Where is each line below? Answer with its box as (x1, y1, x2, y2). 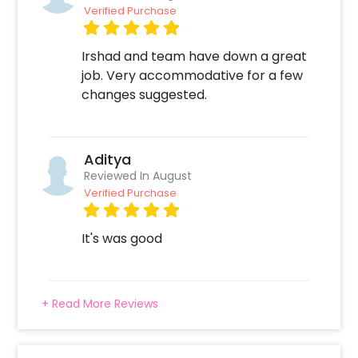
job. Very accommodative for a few (82, 66, 304, 86)
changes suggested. (82, 86, 208, 105)
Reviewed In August (84, 168, 193, 185)
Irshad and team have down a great (82, 47, 308, 66)
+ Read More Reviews (42, 296, 159, 312)
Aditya (84, 149, 132, 170)
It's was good (82, 229, 163, 249)
